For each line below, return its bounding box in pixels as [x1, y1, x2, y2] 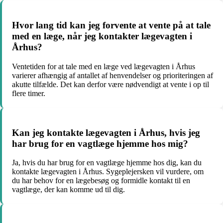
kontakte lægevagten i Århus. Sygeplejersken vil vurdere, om [12, 167, 204, 176]
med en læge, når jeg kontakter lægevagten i [12, 31, 192, 42]
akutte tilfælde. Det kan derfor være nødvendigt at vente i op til [12, 80, 209, 89]
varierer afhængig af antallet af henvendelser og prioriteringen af [12, 71, 213, 80]
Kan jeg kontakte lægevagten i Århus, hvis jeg [12, 127, 200, 138]
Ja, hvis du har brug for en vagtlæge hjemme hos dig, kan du [12, 158, 202, 167]
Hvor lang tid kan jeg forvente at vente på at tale [12, 20, 211, 31]
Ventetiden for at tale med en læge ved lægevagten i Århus [12, 62, 195, 71]
